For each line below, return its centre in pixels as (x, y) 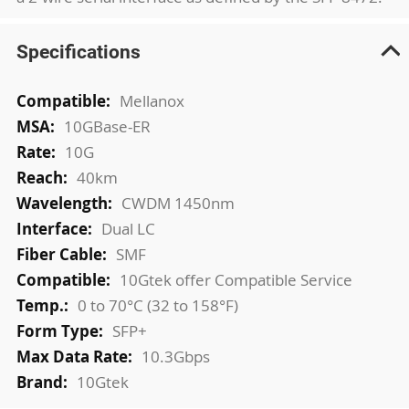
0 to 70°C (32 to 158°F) (157, 305)
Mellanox (152, 100)
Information (58, 121)
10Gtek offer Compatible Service (236, 279)
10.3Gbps (175, 356)
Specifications (78, 51)
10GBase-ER (107, 126)
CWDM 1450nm (178, 203)
